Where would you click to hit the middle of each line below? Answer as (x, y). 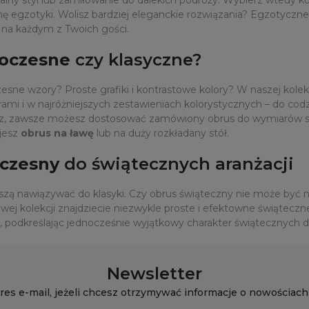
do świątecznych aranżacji (177, 163)
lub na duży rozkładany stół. (163, 133)
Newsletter (154, 273)
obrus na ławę (57, 133)
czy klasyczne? (136, 59)
